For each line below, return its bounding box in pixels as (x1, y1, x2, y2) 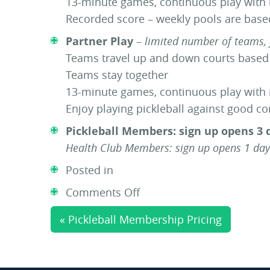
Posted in (66, 163, 113, 177)
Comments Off (66, 185, 140, 199)
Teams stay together (66, 67, 168, 82)
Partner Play (66, 34, 133, 48)
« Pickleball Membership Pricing (60, 212, 222, 227)
